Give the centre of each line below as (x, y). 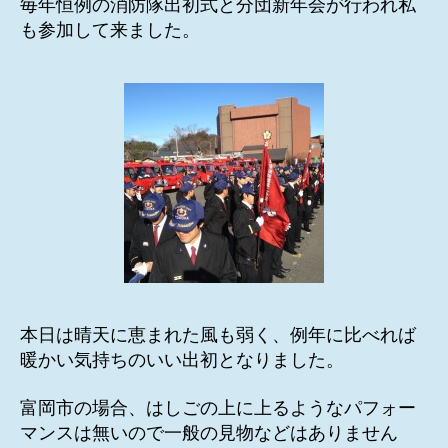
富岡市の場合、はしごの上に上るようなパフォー (218, 407)
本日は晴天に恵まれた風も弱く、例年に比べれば (218, 335)
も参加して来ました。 (110, 30)
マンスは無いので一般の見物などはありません (209, 432)
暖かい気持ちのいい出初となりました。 (182, 360)
